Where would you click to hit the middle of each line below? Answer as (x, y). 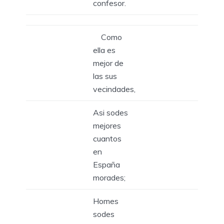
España (106, 164)
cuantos (107, 138)
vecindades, (114, 89)
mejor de (108, 63)
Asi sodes (110, 112)
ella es (104, 50)
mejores (107, 125)
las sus (105, 76)
